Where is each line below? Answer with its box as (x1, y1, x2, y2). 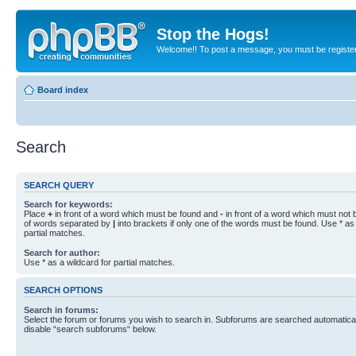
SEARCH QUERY (24, 180, 94, 190)
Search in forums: (24, 304, 99, 315)
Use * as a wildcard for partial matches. (24, 257, 175, 267)
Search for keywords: (24, 199, 113, 209)
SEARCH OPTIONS (24, 285, 103, 296)
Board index (37, 84, 88, 95)
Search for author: (24, 248, 100, 257)
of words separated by (24, 219, 113, 228)
